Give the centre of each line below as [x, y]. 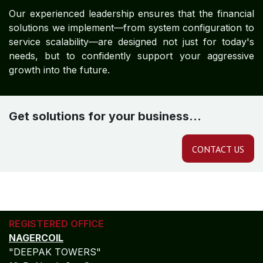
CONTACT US [218, 149]
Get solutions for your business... [105, 116]
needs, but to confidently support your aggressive [131, 56]
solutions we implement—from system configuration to [131, 28]
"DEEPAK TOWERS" [55, 252]
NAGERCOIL [36, 238]
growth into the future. [59, 70]
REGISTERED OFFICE [58, 224]
